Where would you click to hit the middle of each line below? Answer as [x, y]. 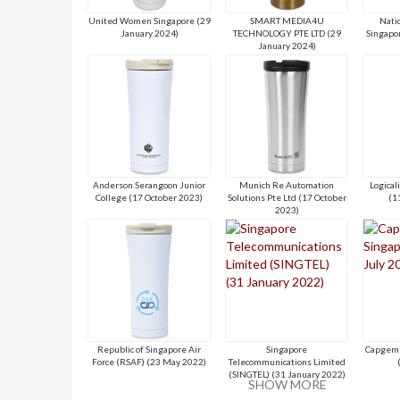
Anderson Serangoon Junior [150, 184]
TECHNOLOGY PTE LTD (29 [287, 33]
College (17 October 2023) [150, 197]
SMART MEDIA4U [287, 20]
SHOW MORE [287, 384]
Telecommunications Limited [287, 361]
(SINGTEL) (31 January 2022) [287, 374]
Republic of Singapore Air [150, 349]
